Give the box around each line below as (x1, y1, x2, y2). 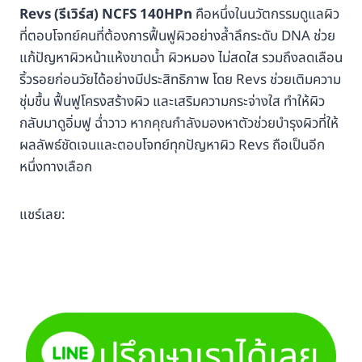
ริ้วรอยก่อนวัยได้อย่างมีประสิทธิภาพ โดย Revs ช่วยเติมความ (19, 69, 341, 91)
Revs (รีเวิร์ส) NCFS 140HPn (19, 4, 192, 26)
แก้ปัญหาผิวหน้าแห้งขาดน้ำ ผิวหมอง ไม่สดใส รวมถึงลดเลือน (19, 48, 343, 69)
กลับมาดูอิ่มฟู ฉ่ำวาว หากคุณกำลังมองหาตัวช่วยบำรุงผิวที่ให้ (19, 113, 339, 135)
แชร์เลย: (19, 204, 65, 226)
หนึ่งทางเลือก (19, 157, 92, 179)
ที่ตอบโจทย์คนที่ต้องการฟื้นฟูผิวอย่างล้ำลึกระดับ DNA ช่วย (19, 26, 335, 48)
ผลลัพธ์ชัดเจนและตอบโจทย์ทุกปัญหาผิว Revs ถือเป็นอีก (19, 135, 325, 157)
